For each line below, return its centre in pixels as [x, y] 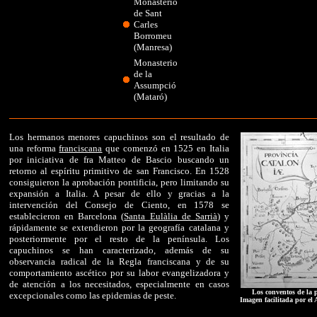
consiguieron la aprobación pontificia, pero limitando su [119, 182]
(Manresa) [153, 47]
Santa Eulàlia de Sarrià [171, 216]
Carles [146, 24]
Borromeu [153, 36]
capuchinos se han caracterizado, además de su [119, 250]
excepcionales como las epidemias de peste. [93, 295]
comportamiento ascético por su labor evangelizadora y [119, 273]
